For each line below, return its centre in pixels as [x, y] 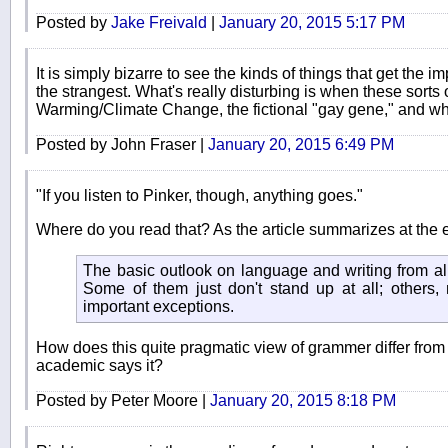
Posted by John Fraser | [122, 144]
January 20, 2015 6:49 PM [301, 144]
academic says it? [99, 366]
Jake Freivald [159, 22]
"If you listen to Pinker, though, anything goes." [199, 195]
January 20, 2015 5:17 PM [312, 22]
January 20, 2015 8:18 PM [303, 401]
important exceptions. [159, 306]
